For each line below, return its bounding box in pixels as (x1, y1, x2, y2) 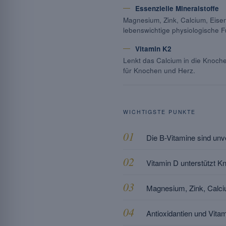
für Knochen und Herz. (123, 66, 195, 75)
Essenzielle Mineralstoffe (135, 4, 219, 13)
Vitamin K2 (135, 44, 172, 53)
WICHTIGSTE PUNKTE (123, 108, 196, 116)
